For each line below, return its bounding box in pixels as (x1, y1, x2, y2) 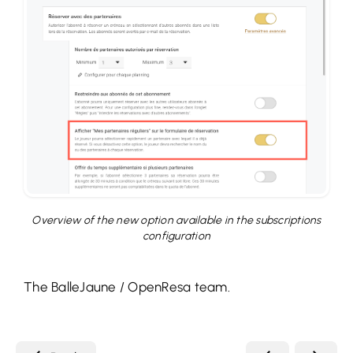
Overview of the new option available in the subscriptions (32, 213, 321, 227)
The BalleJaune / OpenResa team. (24, 278, 230, 295)
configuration (142, 229, 211, 243)
